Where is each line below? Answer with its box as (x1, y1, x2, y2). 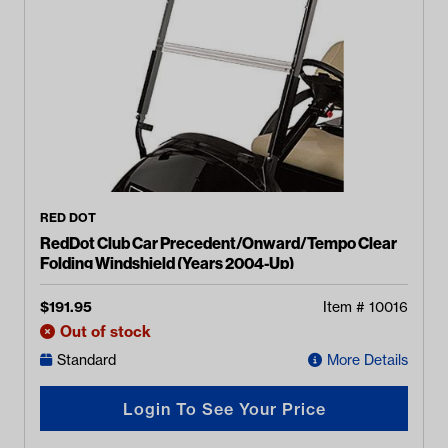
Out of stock (60, 322, 151, 341)
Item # (323, 298, 369, 316)
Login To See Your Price (122, 398, 326, 419)
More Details (327, 351, 408, 369)
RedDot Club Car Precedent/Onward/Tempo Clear (40, 233, 397, 253)
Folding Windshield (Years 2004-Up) (40, 253, 294, 273)
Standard (57, 351, 116, 369)
